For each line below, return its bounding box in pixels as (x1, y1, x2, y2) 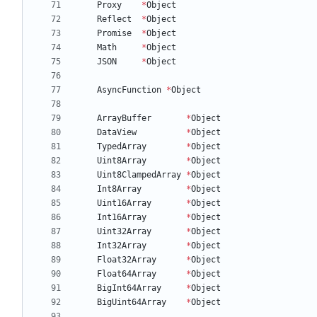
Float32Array (97, 255, 156, 265)
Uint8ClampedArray (97, 170, 181, 180)
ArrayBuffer (97, 113, 151, 124)
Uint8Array (97, 156, 146, 166)
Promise (97, 28, 132, 39)
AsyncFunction (97, 85, 161, 96)
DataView (97, 127, 137, 138)
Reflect (97, 14, 132, 25)
